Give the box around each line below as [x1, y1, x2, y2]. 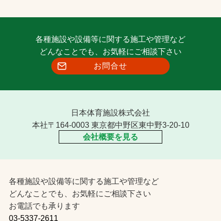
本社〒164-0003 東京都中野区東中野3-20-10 [32, 120, 189, 129]
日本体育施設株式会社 [71, 108, 150, 117]
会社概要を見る [83, 132, 138, 142]
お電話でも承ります [8, 201, 80, 211]
